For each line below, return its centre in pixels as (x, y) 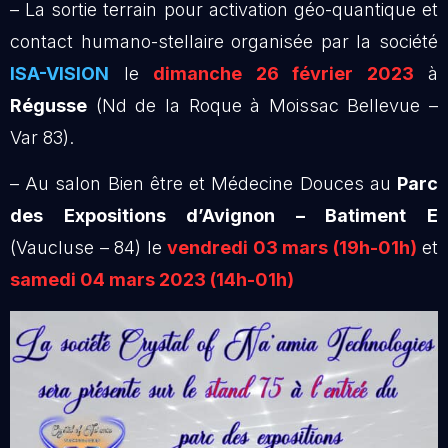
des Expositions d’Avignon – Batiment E (224, 216)
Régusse (48, 105)
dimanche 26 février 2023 (283, 73)
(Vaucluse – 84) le (88, 248)
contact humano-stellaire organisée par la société (224, 41)
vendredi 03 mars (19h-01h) (292, 248)
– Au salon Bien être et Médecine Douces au (203, 184)
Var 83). (42, 137)
